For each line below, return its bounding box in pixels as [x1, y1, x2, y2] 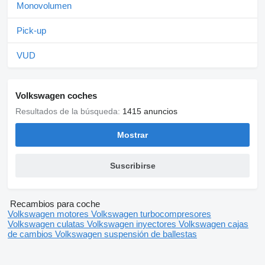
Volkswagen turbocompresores [91, 209, 211, 219]
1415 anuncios [122, 106, 177, 117]
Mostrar [117, 130, 148, 140]
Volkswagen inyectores [87, 219, 179, 230]
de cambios [8, 229, 55, 240]
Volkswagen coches [15, 91, 97, 101]
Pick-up [17, 25, 46, 36]
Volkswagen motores [8, 209, 91, 219]
